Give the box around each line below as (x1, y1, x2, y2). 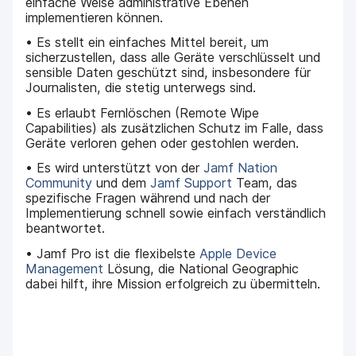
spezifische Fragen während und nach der (25, 190, 271, 207)
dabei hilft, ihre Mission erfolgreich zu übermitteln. (25, 275, 321, 292)
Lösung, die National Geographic (103, 260, 300, 277)
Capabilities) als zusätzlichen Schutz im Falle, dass (25, 119, 324, 136)
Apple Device (199, 245, 277, 261)
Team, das (232, 175, 298, 192)
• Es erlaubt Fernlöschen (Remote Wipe (25, 104, 260, 121)
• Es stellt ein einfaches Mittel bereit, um (25, 34, 269, 51)
